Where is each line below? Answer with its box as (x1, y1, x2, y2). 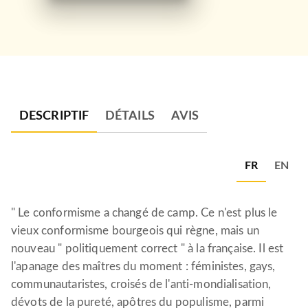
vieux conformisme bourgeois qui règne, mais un (11, 225, 259, 236)
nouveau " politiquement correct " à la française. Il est (11, 243, 284, 254)
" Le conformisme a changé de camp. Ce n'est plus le (11, 207, 278, 219)
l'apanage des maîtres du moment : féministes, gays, (11, 261, 276, 272)
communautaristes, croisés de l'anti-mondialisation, (11, 278, 272, 290)
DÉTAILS (105, 110, 155, 122)
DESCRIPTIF (19, 110, 89, 122)
